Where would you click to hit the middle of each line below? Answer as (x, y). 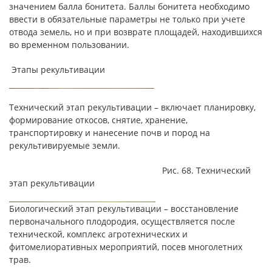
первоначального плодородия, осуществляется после (122, 221)
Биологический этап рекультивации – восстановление (124, 208)
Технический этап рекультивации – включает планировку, (132, 107)
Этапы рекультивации (57, 69)
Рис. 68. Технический (130, 170)
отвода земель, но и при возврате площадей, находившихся (136, 32)
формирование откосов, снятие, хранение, (98, 120)
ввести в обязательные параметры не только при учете (127, 19)
